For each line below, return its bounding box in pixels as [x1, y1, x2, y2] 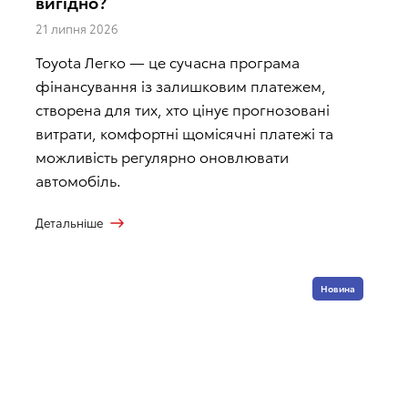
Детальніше [36, 214, 103, 231]
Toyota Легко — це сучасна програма [36, 51, 300, 73]
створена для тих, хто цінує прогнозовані [36, 98, 330, 120]
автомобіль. [36, 169, 121, 191]
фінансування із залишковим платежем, [36, 75, 326, 97]
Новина [321, 281, 355, 296]
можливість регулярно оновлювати [36, 146, 289, 168]
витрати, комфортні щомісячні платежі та [36, 122, 333, 144]
